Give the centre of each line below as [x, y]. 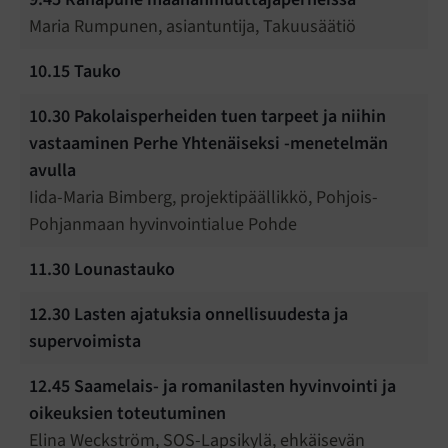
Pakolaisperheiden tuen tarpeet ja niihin [230, 117]
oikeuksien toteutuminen [127, 414]
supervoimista [85, 342]
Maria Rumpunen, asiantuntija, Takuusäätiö [196, 27]
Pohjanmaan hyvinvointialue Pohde [165, 225]
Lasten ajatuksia [137, 315]
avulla [54, 171]
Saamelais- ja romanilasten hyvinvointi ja [235, 387]
